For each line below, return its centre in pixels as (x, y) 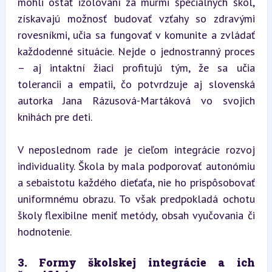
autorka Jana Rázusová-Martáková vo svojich (136, 100)
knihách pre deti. (55, 117)
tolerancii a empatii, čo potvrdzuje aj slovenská (136, 84)
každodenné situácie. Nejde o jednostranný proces (136, 51)
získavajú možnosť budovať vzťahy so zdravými (136, 19)
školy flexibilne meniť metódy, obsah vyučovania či (136, 215)
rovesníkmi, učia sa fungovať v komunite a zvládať (136, 35)
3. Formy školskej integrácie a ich (136, 262)
